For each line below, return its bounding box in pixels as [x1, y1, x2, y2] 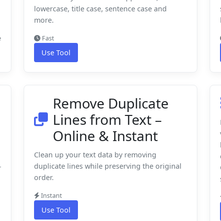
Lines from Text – [53, 110, 162, 129]
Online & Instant [53, 126, 158, 145]
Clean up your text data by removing [34, 149, 156, 159]
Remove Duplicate [53, 93, 169, 112]
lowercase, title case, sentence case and [34, 3, 167, 13]
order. [34, 172, 54, 182]
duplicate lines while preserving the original [34, 161, 182, 171]
